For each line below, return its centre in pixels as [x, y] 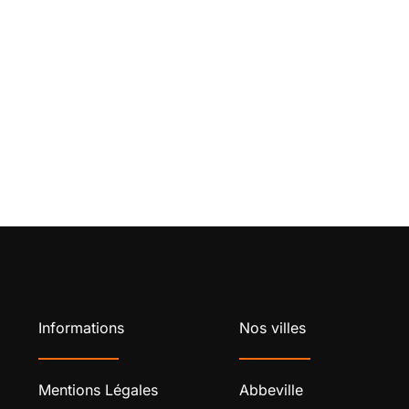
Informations [81, 328]
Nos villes [273, 328]
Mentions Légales [98, 390]
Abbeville [271, 390]
